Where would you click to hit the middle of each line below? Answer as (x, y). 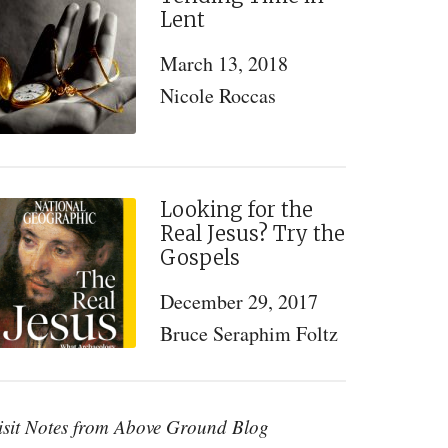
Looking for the (236, 209)
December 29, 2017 (239, 301)
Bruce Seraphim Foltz (249, 333)
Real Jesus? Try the (252, 233)
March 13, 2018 (224, 63)
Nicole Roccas (218, 95)
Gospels (200, 257)
